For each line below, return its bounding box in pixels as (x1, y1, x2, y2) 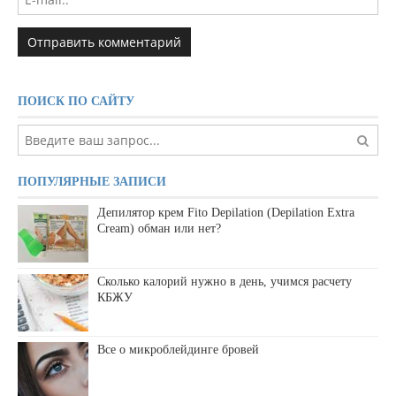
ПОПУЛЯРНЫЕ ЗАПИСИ (18, 175, 166, 189)
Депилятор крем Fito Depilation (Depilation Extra (97, 206, 354, 220)
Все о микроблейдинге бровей (97, 342, 259, 356)
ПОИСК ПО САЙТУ (18, 95, 134, 109)
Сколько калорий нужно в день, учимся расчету (97, 274, 352, 288)
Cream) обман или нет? (97, 222, 221, 236)
